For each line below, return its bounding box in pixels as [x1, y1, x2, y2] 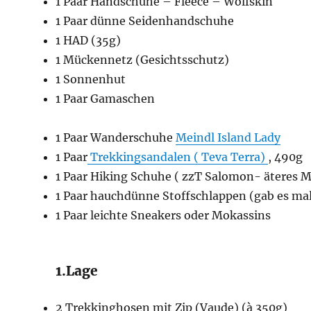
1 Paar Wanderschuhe [56, 131, 176, 145]
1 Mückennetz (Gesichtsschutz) [56, 53, 230, 67]
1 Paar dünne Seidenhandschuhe [56, 14, 235, 28]
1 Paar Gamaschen [56, 92, 155, 106]
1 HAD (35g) [56, 33, 121, 48]
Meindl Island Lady [176, 131, 281, 145]
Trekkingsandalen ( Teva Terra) [87, 150, 269, 165]
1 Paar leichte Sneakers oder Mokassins [56, 208, 271, 223]
